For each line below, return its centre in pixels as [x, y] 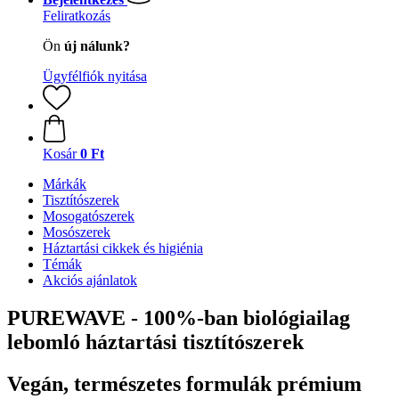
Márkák [65, 184]
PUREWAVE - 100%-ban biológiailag [179, 318]
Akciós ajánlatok [90, 280]
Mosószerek [77, 232]
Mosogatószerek [89, 216]
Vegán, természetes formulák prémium [184, 383]
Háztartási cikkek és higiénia [123, 248]
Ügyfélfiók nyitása [95, 76]
